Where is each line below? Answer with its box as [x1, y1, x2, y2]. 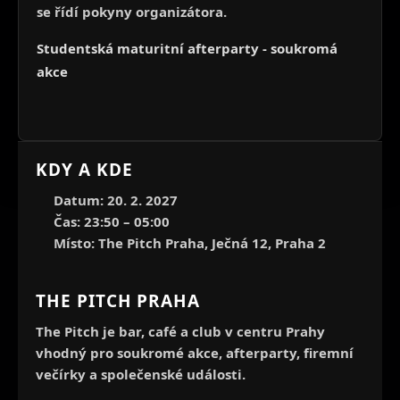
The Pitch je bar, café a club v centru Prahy [36, 321, 325, 340]
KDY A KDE [36, 157, 133, 181]
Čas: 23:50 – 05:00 [54, 212, 170, 230]
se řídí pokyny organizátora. [37, 2, 227, 21]
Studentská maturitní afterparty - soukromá [37, 38, 337, 57]
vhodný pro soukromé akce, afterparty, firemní [36, 343, 354, 362]
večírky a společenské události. [36, 364, 246, 383]
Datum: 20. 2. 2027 [54, 190, 178, 209]
